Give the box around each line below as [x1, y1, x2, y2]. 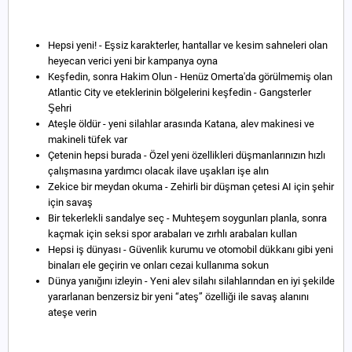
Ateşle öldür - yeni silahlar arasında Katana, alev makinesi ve [48, 117, 314, 130]
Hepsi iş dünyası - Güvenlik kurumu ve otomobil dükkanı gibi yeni [48, 243, 333, 255]
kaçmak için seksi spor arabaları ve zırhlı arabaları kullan [48, 227, 297, 240]
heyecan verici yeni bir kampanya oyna [48, 54, 218, 67]
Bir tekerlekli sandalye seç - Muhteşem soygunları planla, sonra [48, 211, 327, 224]
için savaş [48, 196, 93, 208]
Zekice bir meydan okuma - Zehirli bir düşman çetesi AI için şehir [48, 180, 334, 192]
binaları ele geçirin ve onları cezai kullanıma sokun [48, 258, 269, 271]
